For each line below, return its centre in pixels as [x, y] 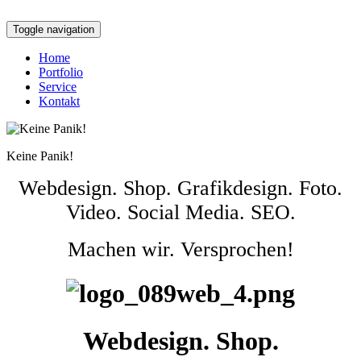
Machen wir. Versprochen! [180, 249]
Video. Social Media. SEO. [180, 212]
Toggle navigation [54, 29]
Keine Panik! [40, 156]
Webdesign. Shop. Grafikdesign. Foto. [180, 188]
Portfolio [61, 72]
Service [58, 87]
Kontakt [59, 101]
